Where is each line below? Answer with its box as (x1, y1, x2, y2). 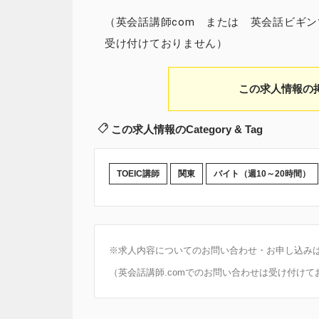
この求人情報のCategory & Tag (108, 123, 263, 135)
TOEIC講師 (117, 169, 159, 179)
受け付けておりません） (105, 37, 228, 50)
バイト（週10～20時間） (214, 169, 310, 179)
